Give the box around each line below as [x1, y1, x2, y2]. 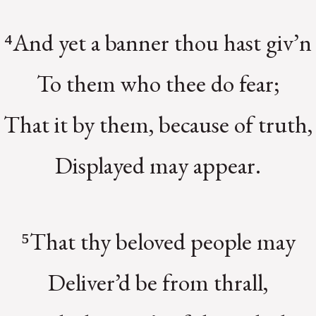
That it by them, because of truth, [4, 108, 312, 140]
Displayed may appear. [55, 149, 261, 181]
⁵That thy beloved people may [20, 226, 296, 257]
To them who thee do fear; [37, 67, 279, 99]
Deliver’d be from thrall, [48, 267, 268, 298]
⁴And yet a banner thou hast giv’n [4, 26, 312, 58]
